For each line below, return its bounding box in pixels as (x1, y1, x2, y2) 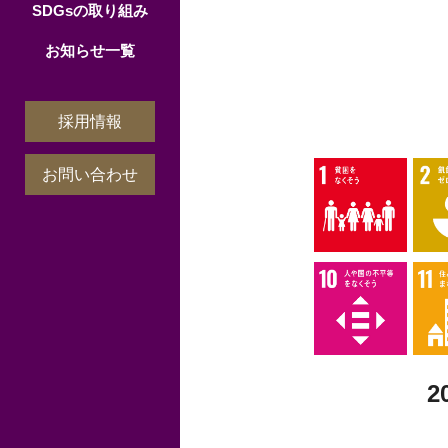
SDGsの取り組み (32, 2, 148, 19)
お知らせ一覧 (45, 42, 135, 59)
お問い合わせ (42, 166, 138, 183)
